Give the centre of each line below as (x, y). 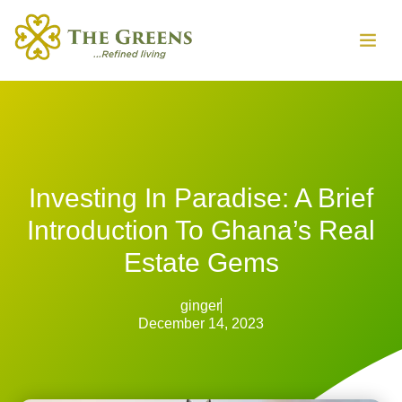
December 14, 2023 (201, 323)
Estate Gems (201, 262)
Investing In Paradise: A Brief (201, 197)
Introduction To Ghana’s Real (201, 230)
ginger (201, 305)
